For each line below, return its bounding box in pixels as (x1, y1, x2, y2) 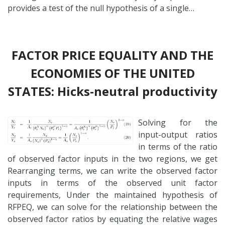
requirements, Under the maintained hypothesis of (8, 189, 217, 200)
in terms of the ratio (138, 141, 217, 152)
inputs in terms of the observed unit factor (8, 177, 217, 188)
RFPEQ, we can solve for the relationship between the (8, 201, 217, 212)
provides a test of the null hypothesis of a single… (8, 2, 194, 14)
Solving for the (138, 117, 217, 128)
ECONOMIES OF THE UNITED (30, 64, 195, 81)
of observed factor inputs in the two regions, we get (8, 153, 217, 164)
